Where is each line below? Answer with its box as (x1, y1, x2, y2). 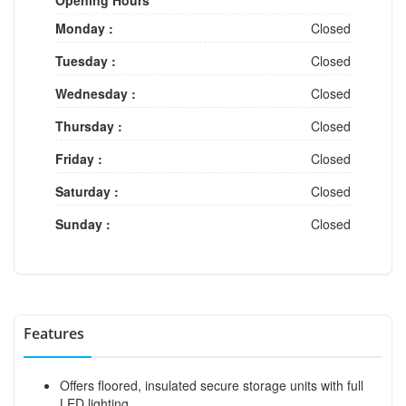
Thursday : (55, 116, 122, 135)
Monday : (55, 18, 113, 37)
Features (24, 323, 84, 343)
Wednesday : (55, 83, 136, 102)
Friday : (55, 149, 102, 168)
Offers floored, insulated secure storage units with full (60, 375, 363, 394)
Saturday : (55, 181, 119, 200)
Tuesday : (55, 51, 116, 70)
